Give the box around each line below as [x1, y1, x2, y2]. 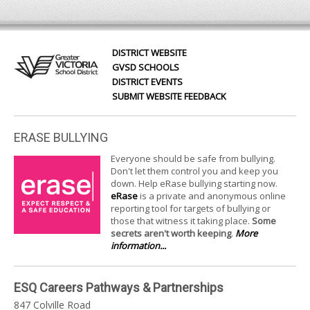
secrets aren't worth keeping [111, 226, 231, 239]
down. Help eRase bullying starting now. [111, 176, 277, 190]
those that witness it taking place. [111, 214, 252, 227]
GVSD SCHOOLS [112, 60, 180, 73]
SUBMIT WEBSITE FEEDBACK [112, 89, 227, 102]
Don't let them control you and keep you [111, 164, 278, 177]
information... [111, 239, 166, 252]
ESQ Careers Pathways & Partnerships [14, 280, 224, 295]
